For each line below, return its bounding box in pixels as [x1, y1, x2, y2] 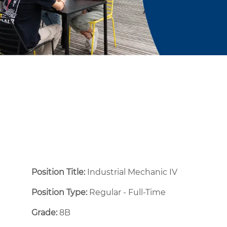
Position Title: [31, 167, 87, 177]
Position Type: [31, 187, 87, 197]
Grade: [31, 207, 57, 217]
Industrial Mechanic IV [87, 167, 177, 177]
